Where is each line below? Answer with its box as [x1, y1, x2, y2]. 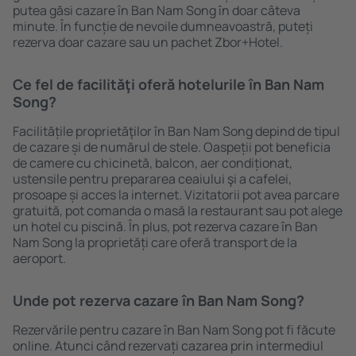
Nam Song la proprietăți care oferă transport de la [13, 234, 297, 251]
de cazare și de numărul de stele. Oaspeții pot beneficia [13, 138, 331, 156]
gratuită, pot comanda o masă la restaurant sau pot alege [13, 202, 342, 219]
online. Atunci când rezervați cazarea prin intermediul [13, 337, 323, 354]
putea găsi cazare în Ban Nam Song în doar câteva [13, 2, 300, 19]
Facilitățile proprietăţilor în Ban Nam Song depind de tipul [13, 122, 340, 140]
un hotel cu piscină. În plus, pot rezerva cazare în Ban [13, 218, 318, 235]
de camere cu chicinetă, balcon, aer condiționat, [13, 154, 292, 172]
